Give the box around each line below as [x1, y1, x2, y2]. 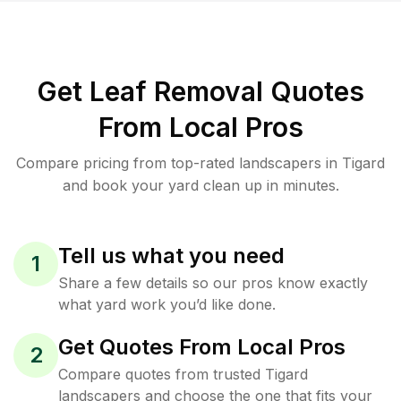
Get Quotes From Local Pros [58, 334, 346, 360]
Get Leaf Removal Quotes [37, 75, 364, 107]
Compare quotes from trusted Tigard [58, 365, 308, 383]
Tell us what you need [58, 243, 285, 269]
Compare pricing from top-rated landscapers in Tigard [16, 154, 385, 172]
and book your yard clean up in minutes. [62, 176, 339, 194]
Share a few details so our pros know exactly [58, 274, 368, 292]
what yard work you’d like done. [58, 295, 276, 313]
